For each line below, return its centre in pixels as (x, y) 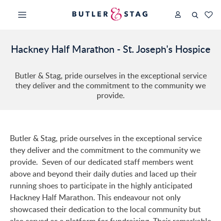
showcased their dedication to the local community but (105, 209)
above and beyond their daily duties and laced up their (103, 174)
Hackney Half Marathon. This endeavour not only (95, 197)
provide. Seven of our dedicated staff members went (102, 162)
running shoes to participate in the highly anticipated (101, 185)
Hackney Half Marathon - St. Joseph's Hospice (110, 49)
